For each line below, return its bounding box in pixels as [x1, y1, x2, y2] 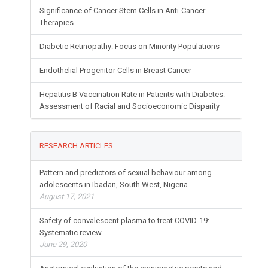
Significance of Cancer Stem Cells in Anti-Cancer [39, 6, 206, 16]
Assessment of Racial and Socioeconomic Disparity [39, 102, 220, 111]
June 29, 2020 [39, 240, 87, 249]
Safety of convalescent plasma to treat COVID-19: [39, 216, 210, 226]
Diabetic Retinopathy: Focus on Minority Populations [39, 42, 220, 51]
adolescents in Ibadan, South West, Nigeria [39, 180, 188, 190]
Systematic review [39, 228, 102, 237]
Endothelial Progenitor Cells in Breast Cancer [39, 66, 192, 75]
